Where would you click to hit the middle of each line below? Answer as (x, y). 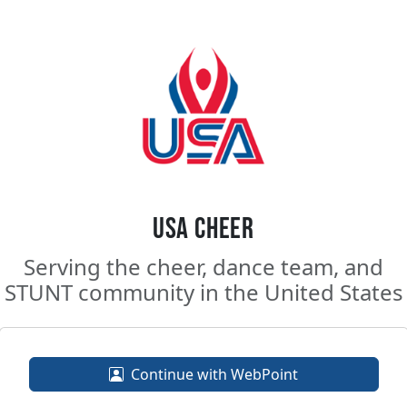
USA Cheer (203, 229)
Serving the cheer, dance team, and (203, 267)
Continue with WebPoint (214, 374)
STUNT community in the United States (203, 292)
